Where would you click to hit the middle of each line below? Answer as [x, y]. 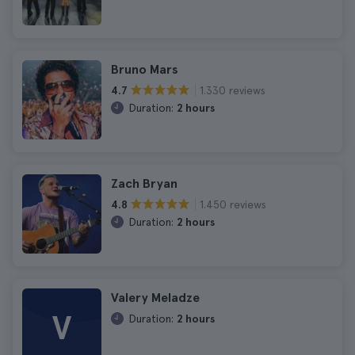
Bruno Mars [145, 69]
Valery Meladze [155, 298]
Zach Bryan [144, 183]
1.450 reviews [233, 204]
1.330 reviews [233, 90]
